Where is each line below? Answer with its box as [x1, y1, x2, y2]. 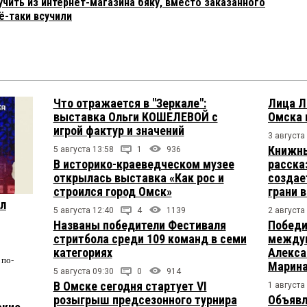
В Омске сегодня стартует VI [53, 279, 207, 294]
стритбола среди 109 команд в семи [53, 232, 247, 247]
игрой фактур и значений [53, 123, 184, 138]
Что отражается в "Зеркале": [53, 96, 206, 111]
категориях [53, 245, 112, 260]
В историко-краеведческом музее [53, 157, 234, 172]
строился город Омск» [53, 184, 172, 199]
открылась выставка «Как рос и [53, 171, 224, 186]
